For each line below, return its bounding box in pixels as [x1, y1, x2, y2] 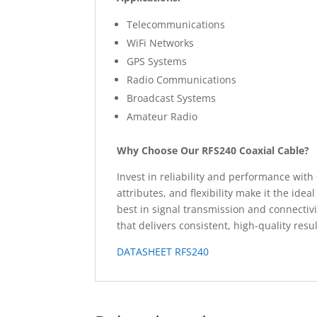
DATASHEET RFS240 [117, 245, 209, 258]
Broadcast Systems [127, 91, 217, 105]
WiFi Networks [127, 36, 195, 50]
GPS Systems [127, 54, 188, 68]
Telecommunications [127, 18, 226, 31]
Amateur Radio [127, 110, 198, 123]
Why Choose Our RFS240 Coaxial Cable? [117, 144, 310, 157]
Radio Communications [127, 73, 237, 86]
